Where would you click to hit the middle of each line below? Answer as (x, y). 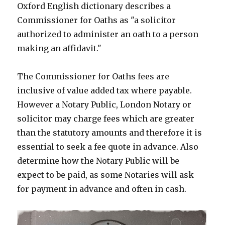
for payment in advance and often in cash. (102, 189)
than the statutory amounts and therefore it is (110, 133)
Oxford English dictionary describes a (94, 6)
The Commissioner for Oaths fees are (93, 77)
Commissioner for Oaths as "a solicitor (97, 20)
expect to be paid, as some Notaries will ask (106, 175)
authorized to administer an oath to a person (108, 34)
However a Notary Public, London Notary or (104, 105)
